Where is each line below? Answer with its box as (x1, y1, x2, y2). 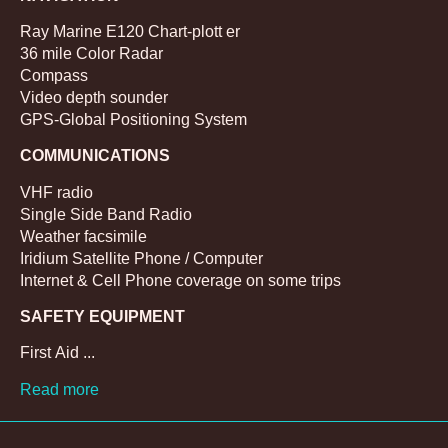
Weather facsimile (20, 227, 147, 245)
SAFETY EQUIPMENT (20, 308, 185, 326)
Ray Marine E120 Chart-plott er (20, 22, 240, 40)
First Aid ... (20, 344, 95, 362)
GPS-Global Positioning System (20, 110, 247, 128)
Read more (20, 380, 99, 398)
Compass (20, 66, 88, 84)
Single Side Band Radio (20, 205, 192, 223)
